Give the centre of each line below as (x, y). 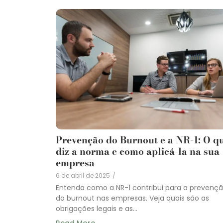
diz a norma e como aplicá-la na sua (138, 152)
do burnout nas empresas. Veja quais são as (132, 198)
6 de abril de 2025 (83, 176)
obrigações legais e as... (97, 209)
